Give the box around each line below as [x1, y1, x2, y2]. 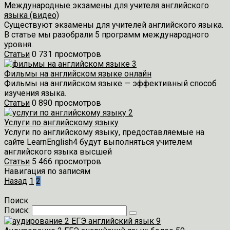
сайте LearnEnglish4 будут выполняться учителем [4, 137, 192, 147]
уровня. [4, 39, 33, 49]
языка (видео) [4, 10, 59, 20]
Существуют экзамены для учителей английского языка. [4, 20, 223, 30]
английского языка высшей [4, 146, 112, 157]
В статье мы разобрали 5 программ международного [4, 29, 209, 40]
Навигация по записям [4, 166, 90, 176]
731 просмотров [39, 49, 101, 59]
